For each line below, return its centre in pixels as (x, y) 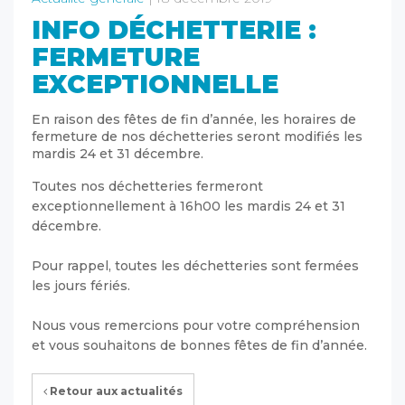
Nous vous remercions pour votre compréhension (196, 325)
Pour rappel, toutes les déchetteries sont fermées (195, 265)
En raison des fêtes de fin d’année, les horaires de (194, 119)
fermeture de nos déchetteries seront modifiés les (197, 136)
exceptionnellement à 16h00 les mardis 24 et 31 (188, 206)
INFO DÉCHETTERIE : (174, 29)
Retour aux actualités (115, 391)
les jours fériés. (81, 285)
